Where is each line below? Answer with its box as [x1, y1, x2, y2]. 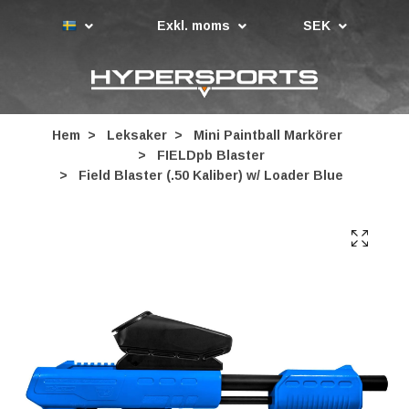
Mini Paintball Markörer [194, 128, 342, 142]
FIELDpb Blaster [156, 148, 265, 163]
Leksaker [107, 128, 167, 142]
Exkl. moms [157, 17, 234, 33]
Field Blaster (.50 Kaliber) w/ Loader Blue [74, 168, 343, 183]
